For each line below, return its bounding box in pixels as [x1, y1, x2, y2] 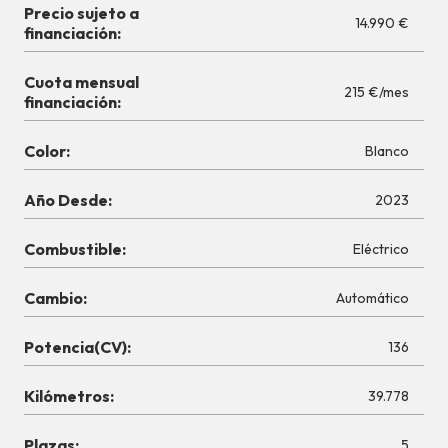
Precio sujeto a [24, 3, 139, 24]
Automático [336, 289, 409, 308]
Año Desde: [24, 190, 112, 211]
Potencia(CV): [24, 337, 131, 358]
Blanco [365, 142, 409, 161]
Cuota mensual [24, 72, 139, 93]
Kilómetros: [24, 386, 114, 407]
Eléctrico [353, 240, 409, 259]
